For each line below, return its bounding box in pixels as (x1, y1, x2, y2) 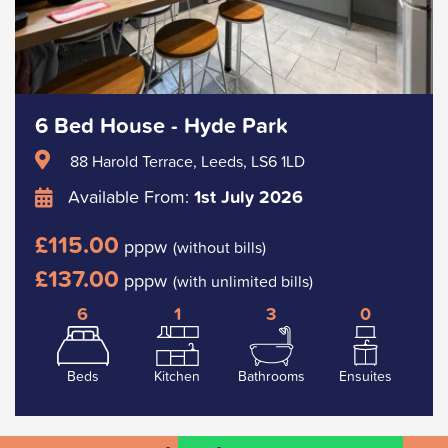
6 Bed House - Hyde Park (35, 108, 288, 142)
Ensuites (339, 365, 392, 386)
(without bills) (173, 234, 266, 259)
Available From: (63, 182, 194, 210)
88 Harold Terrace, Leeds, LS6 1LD (70, 148, 305, 173)
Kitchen (154, 365, 200, 386)
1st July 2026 (194, 182, 303, 210)
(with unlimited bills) (173, 268, 313, 293)
